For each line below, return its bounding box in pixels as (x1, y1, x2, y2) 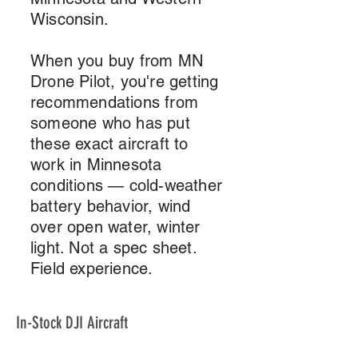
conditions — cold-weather (30, 176, 222, 196)
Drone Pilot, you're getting (30, 72, 219, 92)
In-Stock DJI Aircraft (16, 312, 128, 333)
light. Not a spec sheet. (30, 238, 197, 258)
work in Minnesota (30, 155, 162, 175)
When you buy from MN (30, 51, 203, 71)
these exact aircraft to (30, 134, 189, 154)
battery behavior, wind (30, 197, 191, 217)
